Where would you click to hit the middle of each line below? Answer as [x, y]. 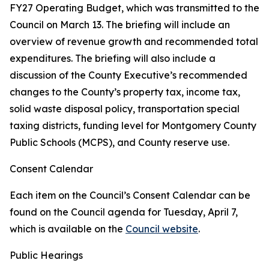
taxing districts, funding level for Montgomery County [133, 125]
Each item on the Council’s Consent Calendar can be [130, 195]
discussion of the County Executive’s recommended [128, 75]
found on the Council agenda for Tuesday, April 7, [124, 212]
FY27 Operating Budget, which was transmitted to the [134, 8]
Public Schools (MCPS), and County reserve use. [119, 142]
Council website [162, 229]
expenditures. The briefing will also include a [113, 58]
